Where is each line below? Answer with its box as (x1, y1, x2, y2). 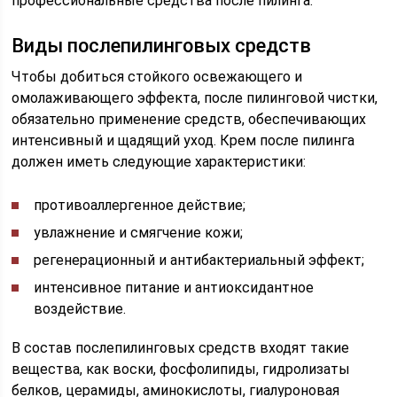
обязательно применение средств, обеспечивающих (12, 111, 367, 128)
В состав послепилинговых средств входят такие (12, 339, 350, 356)
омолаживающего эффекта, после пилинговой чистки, (12, 90, 378, 106)
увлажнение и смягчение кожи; (34, 224, 244, 241)
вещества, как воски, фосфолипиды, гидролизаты (12, 361, 351, 378)
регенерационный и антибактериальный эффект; (34, 252, 365, 269)
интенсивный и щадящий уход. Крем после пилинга (12, 132, 355, 149)
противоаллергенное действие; (34, 197, 246, 214)
